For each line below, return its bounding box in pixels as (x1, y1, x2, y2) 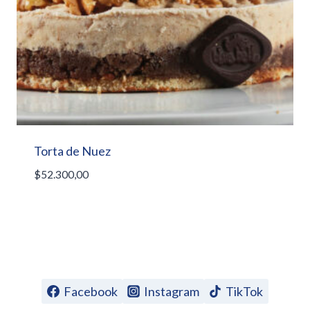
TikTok (226, 284, 264, 299)
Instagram (144, 284, 199, 299)
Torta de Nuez (34, 143, 111, 159)
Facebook (63, 284, 118, 299)
